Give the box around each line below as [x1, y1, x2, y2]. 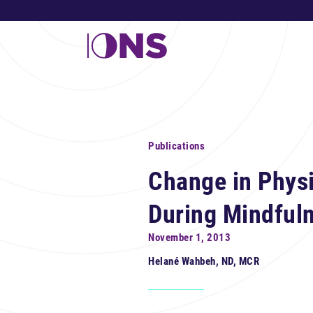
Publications [148, 140, 205, 152]
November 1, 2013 [148, 231, 231, 244]
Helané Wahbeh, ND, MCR [148, 255, 259, 268]
